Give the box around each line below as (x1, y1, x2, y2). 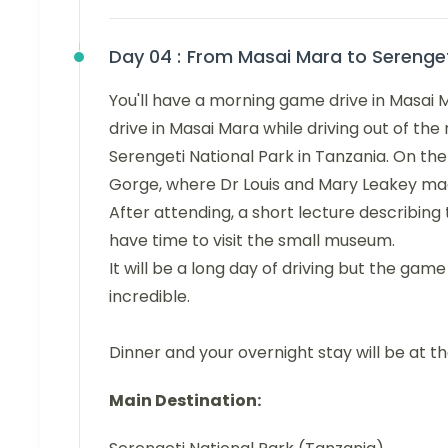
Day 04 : (109, 44, 181, 69)
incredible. (109, 285, 190, 308)
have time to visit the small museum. (109, 229, 395, 252)
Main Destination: (109, 389, 261, 412)
